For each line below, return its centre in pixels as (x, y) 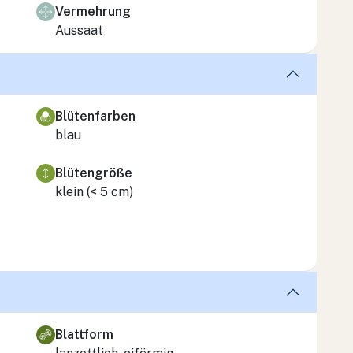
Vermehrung (93, 11)
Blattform (84, 334)
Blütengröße (94, 173)
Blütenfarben (95, 116)
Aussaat (79, 30)
